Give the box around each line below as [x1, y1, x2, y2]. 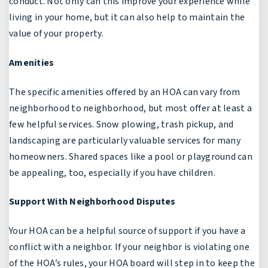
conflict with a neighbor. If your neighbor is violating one [9, 240, 249, 254]
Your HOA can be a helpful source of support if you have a [9, 224, 246, 237]
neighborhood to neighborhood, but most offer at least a [9, 101, 252, 115]
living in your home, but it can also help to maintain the [9, 11, 245, 25]
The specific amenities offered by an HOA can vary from [9, 85, 240, 99]
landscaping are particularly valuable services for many [9, 133, 240, 147]
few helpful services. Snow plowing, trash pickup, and [9, 117, 234, 131]
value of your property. [9, 27, 103, 41]
